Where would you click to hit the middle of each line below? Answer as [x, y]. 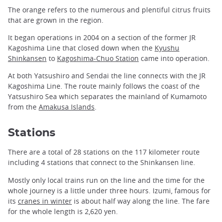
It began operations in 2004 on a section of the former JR [102, 38]
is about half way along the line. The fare [141, 201]
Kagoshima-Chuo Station [98, 58]
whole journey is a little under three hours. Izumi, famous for [109, 190]
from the [23, 107]
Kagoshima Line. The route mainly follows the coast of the [104, 86]
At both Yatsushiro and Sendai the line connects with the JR [107, 76]
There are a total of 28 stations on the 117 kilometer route [104, 152]
